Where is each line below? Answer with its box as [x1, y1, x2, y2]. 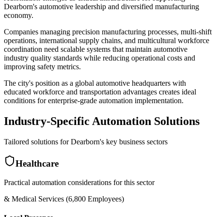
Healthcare [15, 158, 59, 169]
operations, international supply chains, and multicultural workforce [4, 36, 209, 45]
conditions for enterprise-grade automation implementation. [4, 96, 184, 105]
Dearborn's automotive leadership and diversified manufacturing [4, 2, 199, 11]
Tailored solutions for [4, 137, 71, 146]
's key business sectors [100, 137, 168, 146]
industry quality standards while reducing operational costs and [4, 53, 195, 62]
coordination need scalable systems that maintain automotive [4, 45, 187, 53]
